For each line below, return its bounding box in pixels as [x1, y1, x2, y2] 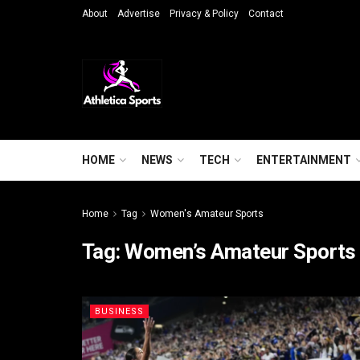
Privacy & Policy [170, 8, 239, 19]
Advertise [117, 8, 160, 19]
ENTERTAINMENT [256, 153, 351, 166]
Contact [248, 8, 284, 19]
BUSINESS [95, 306, 144, 317]
